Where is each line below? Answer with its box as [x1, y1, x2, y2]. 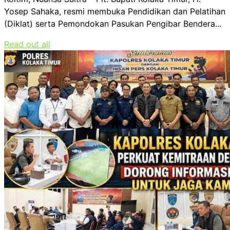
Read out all [4, 39, 50, 49]
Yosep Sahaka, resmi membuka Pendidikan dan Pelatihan [4, 6, 225, 16]
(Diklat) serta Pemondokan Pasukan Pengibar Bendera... [4, 18, 221, 29]
